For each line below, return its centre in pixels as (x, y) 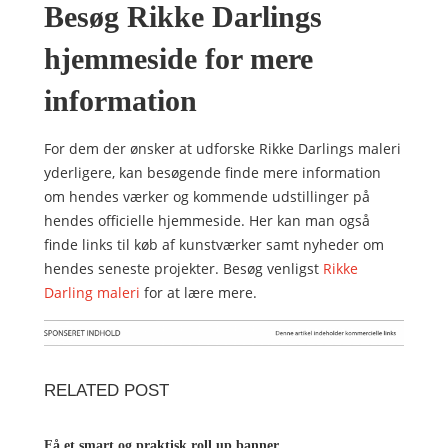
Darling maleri (92, 292)
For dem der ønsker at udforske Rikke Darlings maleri (222, 148)
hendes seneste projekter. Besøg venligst (183, 268)
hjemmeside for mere (178, 58)
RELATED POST (106, 391)
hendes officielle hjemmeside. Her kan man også (207, 220)
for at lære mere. (198, 292)
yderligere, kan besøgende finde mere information (212, 172)
